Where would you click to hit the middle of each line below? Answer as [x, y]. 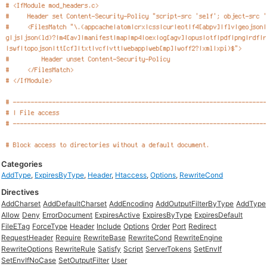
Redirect [203, 226]
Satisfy [110, 249]
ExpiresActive [118, 215]
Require [69, 237]
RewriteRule [75, 249]
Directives [20, 192]
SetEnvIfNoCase [29, 260]
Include [109, 226]
